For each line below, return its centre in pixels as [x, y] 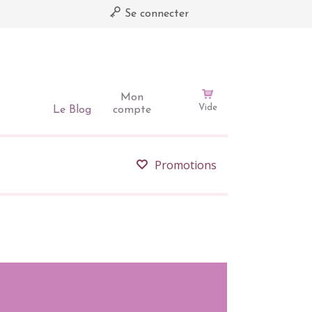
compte [132, 110]
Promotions [186, 165]
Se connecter [155, 14]
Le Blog [72, 110]
